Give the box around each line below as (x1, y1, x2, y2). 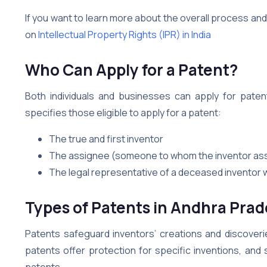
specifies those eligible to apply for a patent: (25, 105, 221, 119)
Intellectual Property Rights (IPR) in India (38, 27, 211, 41)
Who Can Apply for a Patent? (25, 58, 238, 80)
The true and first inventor (49, 132, 163, 145)
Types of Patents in (25, 196, 170, 218)
